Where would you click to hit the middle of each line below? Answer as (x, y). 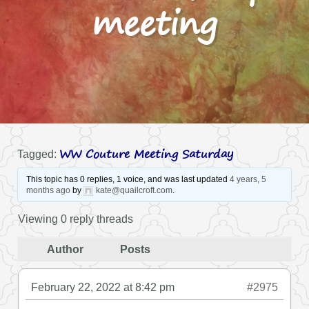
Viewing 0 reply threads (76, 219)
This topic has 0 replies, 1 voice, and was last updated (128, 179)
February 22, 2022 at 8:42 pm (103, 287)
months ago (48, 190)
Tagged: (38, 154)
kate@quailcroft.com (134, 190)
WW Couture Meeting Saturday (146, 153)
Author (65, 249)
